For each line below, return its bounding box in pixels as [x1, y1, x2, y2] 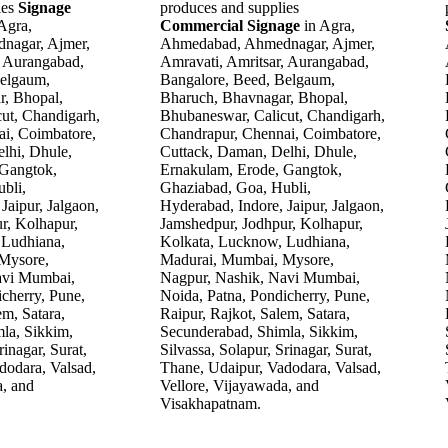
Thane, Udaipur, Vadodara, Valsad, [160, 358, 381, 376]
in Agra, [304, 16, 355, 34]
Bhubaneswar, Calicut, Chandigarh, [160, 106, 385, 124]
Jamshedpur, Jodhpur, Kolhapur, [160, 214, 363, 232]
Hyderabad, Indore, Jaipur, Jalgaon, [160, 196, 384, 214]
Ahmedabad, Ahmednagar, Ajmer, [160, 34, 375, 52]
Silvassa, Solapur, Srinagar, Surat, [160, 340, 372, 358]
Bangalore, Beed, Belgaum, [160, 70, 335, 88]
